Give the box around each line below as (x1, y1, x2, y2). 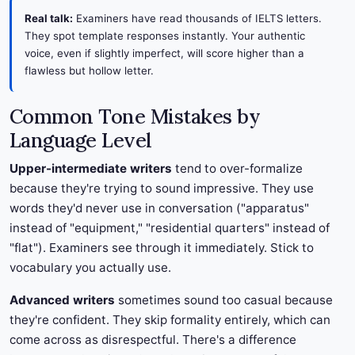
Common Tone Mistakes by (10, 104, 261, 130)
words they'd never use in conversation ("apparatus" (10, 200, 309, 216)
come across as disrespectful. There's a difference (10, 332, 296, 348)
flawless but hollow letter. (25, 64, 154, 78)
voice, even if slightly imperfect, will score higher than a (25, 47, 304, 60)
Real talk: (25, 12, 73, 25)
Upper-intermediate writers (10, 161, 172, 177)
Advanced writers (10, 292, 115, 308)
